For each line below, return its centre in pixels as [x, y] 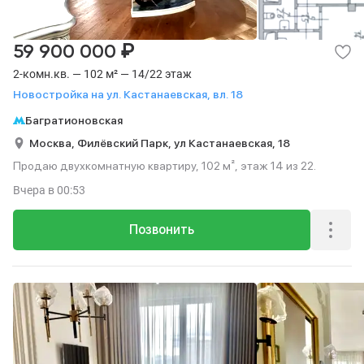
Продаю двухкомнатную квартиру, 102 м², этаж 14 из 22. [165, 166]
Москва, [53, 143]
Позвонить [162, 230]
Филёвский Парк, [126, 143]
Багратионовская [74, 120]
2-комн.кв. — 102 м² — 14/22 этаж [102, 74]
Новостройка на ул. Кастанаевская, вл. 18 [128, 94]
